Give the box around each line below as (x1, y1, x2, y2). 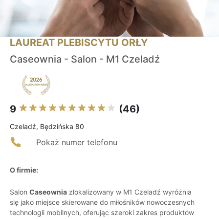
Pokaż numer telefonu (36, 137, 117, 148)
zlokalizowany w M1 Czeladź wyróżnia (67, 188, 192, 197)
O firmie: (10, 166, 38, 175)
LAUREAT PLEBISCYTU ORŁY (10, 37, 148, 49)
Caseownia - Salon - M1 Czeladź (10, 53, 160, 66)
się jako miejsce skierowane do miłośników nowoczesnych (10, 198, 195, 207)
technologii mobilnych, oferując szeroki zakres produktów (10, 208, 194, 217)
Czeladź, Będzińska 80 (10, 122, 84, 131)
